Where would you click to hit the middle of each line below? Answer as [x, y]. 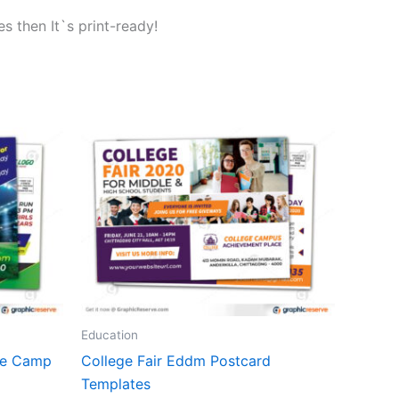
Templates [116, 383]
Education [110, 334]
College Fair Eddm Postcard [176, 360]
